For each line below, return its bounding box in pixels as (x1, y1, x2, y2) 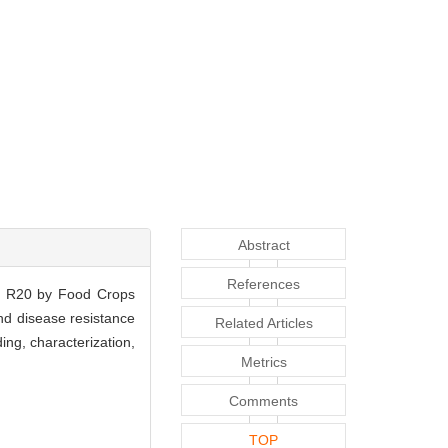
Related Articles (214, 315, 313, 332)
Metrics (240, 354, 287, 371)
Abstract (237, 237, 290, 254)
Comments (229, 393, 298, 410)
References (227, 276, 300, 293)
